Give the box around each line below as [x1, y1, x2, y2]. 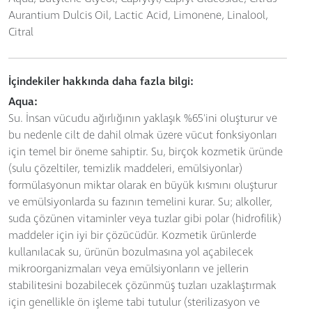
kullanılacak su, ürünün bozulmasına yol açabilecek [8, 245, 253, 260]
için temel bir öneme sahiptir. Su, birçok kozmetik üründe [8, 145, 283, 160]
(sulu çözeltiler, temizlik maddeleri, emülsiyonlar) [8, 162, 242, 177]
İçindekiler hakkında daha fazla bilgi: [8, 75, 194, 90]
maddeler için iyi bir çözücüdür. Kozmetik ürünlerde [8, 228, 256, 244]
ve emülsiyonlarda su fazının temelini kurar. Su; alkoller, [8, 195, 272, 210]
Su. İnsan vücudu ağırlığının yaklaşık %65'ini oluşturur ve [8, 111, 277, 127]
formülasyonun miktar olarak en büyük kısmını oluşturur [8, 178, 277, 194]
